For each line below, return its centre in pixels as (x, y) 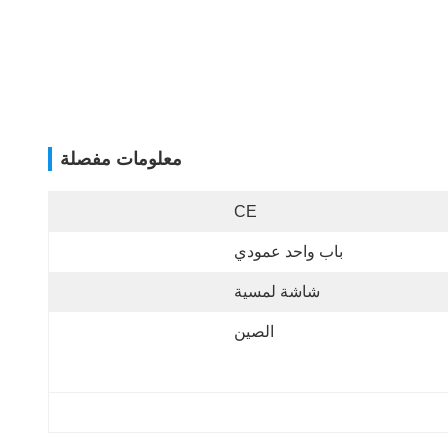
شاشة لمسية (277, 291)
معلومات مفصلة (121, 159)
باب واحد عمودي (288, 251)
